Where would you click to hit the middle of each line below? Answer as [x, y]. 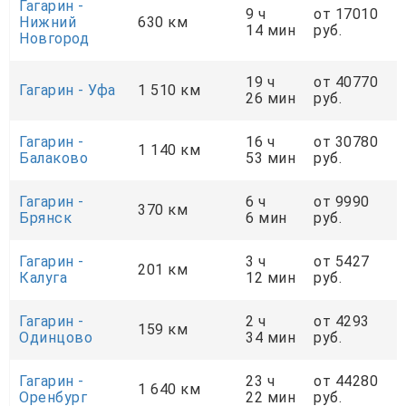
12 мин [271, 278]
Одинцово [56, 338]
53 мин [271, 159]
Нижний [48, 23]
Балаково [53, 159]
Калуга [43, 278]
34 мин [271, 338]
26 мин [271, 99]
